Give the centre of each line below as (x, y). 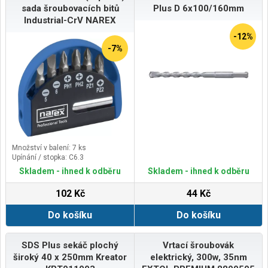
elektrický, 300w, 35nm (198, 257)
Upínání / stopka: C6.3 (48, 157)
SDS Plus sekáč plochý (70, 245)
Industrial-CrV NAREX (70, 21)
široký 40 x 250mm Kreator (70, 257)
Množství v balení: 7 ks (49, 148)
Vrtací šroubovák (198, 245)
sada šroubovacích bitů (70, 9)
